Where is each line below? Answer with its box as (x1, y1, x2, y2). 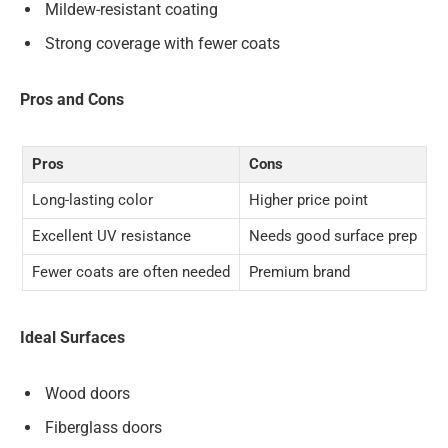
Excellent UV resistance (31, 227, 191, 246)
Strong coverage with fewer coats (45, 34, 280, 54)
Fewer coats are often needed (31, 263, 230, 282)
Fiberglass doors (45, 417, 162, 437)
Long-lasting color (31, 191, 153, 210)
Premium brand (248, 263, 350, 282)
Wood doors (45, 383, 130, 403)
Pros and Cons (20, 90, 124, 110)
